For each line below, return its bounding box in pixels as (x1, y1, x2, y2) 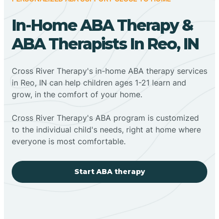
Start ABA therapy (74, 167, 145, 176)
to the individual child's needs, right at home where (12, 124, 201, 134)
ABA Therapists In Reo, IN (12, 34, 198, 53)
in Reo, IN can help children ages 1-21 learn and (12, 77, 186, 88)
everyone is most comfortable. (12, 136, 126, 146)
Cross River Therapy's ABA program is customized (12, 112, 199, 123)
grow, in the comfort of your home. (12, 89, 142, 99)
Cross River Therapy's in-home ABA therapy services (12, 66, 207, 76)
